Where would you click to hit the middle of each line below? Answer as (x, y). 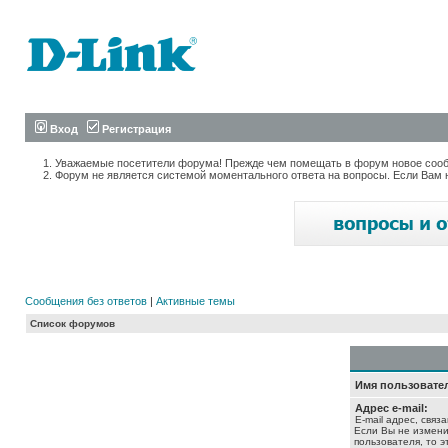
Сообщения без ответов (86, 301)
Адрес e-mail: (391, 408)
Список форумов (72, 323)
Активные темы (195, 301)
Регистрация (135, 129)
